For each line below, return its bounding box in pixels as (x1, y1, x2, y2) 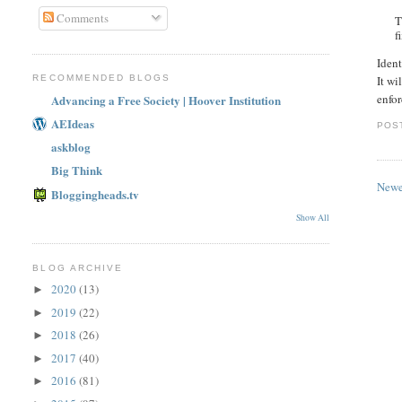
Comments (53, 9, 109, 26)
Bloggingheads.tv (51, 185, 140, 203)
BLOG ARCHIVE (32, 262, 123, 273)
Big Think (51, 162, 103, 179)
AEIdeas (51, 114, 95, 132)
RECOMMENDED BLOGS (32, 73, 170, 83)
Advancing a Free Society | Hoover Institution (51, 91, 282, 109)
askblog (51, 138, 92, 156)
